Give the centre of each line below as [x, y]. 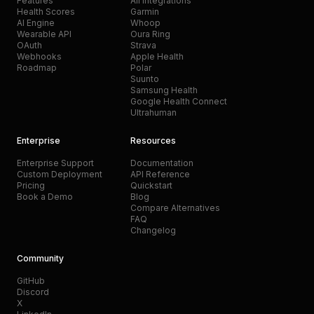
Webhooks [39, 56]
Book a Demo [45, 197]
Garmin [145, 12]
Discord [33, 292]
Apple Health [157, 56]
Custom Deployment [60, 174]
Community [40, 258]
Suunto [145, 79]
